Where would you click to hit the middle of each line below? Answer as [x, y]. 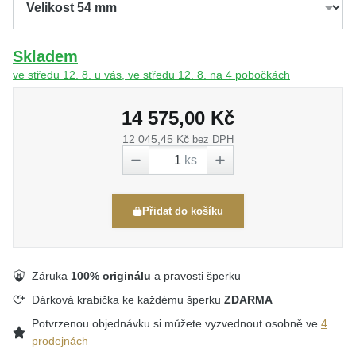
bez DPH [213, 139]
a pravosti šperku [196, 276]
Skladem [45, 56]
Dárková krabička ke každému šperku [128, 300]
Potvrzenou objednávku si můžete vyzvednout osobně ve [176, 323]
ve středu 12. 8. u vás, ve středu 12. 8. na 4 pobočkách [151, 75]
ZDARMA [248, 300]
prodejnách [60, 341]
